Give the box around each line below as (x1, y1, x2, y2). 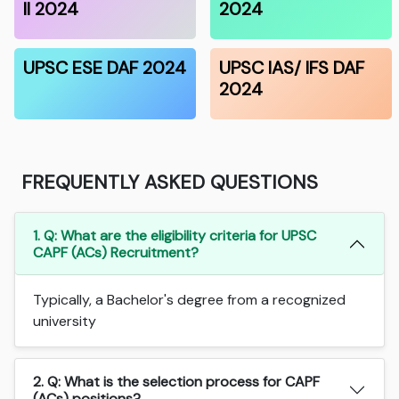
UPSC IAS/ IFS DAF (219, 55, 364, 79)
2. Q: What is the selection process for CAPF (33, 371, 321, 391)
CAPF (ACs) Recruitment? (33, 242, 199, 262)
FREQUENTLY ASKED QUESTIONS (21, 168, 319, 195)
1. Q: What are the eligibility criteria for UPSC (33, 225, 317, 245)
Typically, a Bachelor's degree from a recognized (33, 289, 346, 309)
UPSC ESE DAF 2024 (23, 55, 187, 79)
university (33, 311, 97, 330)
